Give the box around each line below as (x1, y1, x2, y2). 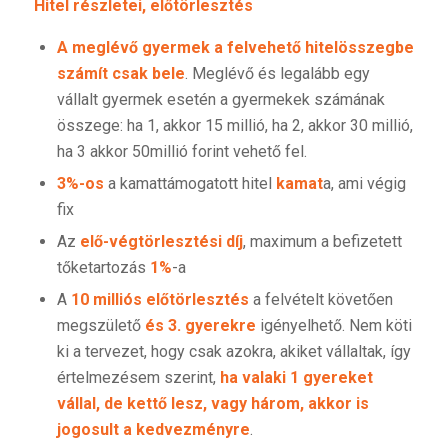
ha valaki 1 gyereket (219, 368, 373, 388)
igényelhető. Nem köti (255, 316, 412, 336)
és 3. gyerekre (144, 316, 256, 336)
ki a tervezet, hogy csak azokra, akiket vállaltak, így (56, 342, 411, 362)
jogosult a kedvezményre (56, 420, 250, 440)
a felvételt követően (248, 290, 393, 310)
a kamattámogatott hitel (103, 174, 276, 194)
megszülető (56, 316, 145, 336)
